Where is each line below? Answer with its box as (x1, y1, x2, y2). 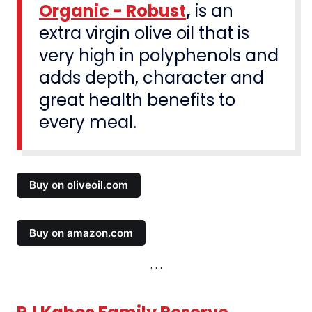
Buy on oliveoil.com (29, 178, 129, 192)
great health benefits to (39, 88, 235, 111)
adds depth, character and (39, 65, 264, 89)
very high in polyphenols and (39, 43, 279, 67)
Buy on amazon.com (29, 226, 134, 240)
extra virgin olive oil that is (39, 21, 249, 45)
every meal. (39, 110, 136, 134)
